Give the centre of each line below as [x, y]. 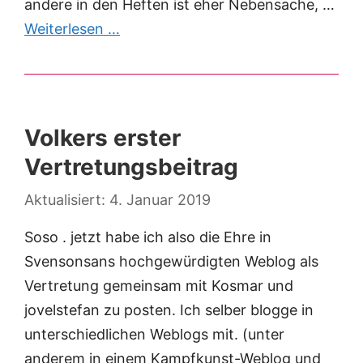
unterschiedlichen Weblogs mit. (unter [154, 335]
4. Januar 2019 [160, 200]
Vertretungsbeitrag [131, 167]
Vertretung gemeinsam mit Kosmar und [159, 286]
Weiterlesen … [72, 29]
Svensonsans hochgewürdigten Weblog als [171, 262]
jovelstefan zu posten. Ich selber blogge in [169, 310]
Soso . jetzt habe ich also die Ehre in [148, 237]
